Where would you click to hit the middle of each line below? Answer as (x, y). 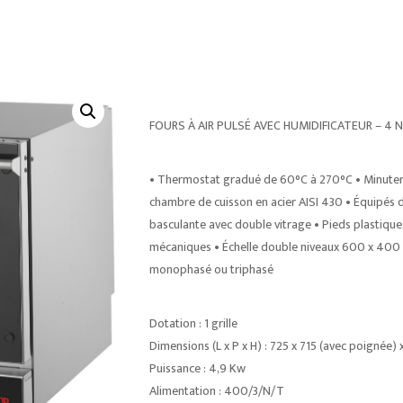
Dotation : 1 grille (193, 323)
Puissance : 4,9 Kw (197, 368)
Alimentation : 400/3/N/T (216, 391)
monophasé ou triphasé (211, 269)
